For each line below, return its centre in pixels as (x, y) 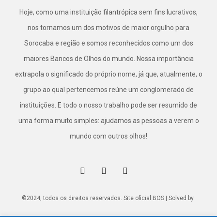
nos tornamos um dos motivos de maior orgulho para (108, 28)
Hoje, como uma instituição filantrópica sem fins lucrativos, (108, 12)
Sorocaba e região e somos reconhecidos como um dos (108, 43)
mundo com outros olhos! (108, 136)
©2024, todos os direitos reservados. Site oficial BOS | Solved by (108, 198)
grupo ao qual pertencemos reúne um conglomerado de (108, 90)
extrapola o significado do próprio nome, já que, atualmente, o (108, 74)
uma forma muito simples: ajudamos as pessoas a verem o (108, 121)
